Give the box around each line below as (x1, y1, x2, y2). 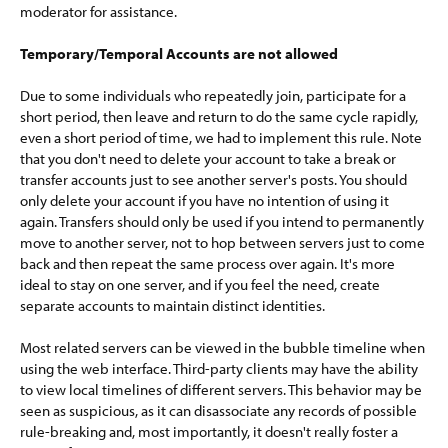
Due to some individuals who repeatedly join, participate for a (20, 86, 406, 105)
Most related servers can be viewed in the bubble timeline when (20, 338, 425, 357)
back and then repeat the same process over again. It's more (20, 254, 395, 273)
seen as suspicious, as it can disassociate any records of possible (20, 401, 417, 420)
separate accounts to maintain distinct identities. (20, 296, 325, 315)
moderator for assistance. (20, 2, 177, 21)
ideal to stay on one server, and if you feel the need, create (20, 275, 380, 294)
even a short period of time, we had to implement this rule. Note (20, 128, 422, 147)
